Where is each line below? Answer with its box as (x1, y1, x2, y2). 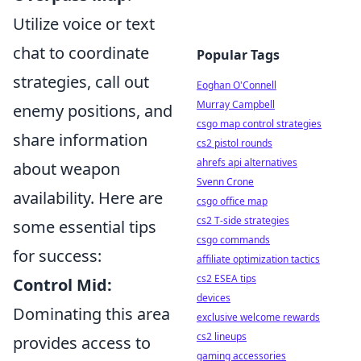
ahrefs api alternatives (197, 156, 297, 169)
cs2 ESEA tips (197, 272, 256, 285)
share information (13, 129, 147, 151)
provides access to (13, 332, 151, 354)
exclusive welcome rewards (197, 310, 320, 324)
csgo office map (197, 194, 268, 208)
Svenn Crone (197, 175, 254, 189)
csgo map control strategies (197, 117, 322, 131)
